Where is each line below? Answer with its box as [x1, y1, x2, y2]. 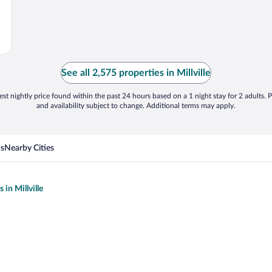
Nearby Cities [4, 143, 54, 152]
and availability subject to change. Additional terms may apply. [36, 101, 236, 109]
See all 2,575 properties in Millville [61, 67, 211, 78]
